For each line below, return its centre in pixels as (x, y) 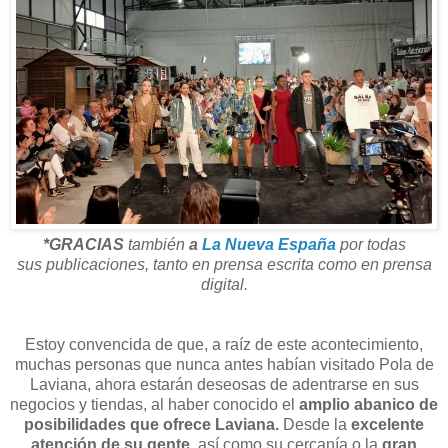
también (156, 244)
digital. (224, 284)
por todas (372, 244)
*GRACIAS (83, 244)
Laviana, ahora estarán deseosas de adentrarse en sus (224, 384)
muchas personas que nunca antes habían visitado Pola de (224, 364)
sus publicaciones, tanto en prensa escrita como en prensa (224, 264)
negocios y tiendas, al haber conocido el (154, 404)
